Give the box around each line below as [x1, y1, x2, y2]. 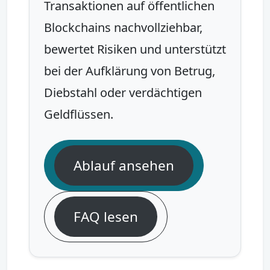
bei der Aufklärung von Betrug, [44, 62, 215, 79]
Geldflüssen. [44, 105, 113, 122]
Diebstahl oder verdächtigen [44, 84, 202, 101]
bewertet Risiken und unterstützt [44, 40, 226, 57]
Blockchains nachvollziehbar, [44, 19, 202, 36]
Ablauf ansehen [73, 155, 174, 175]
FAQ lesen [73, 207, 138, 226]
